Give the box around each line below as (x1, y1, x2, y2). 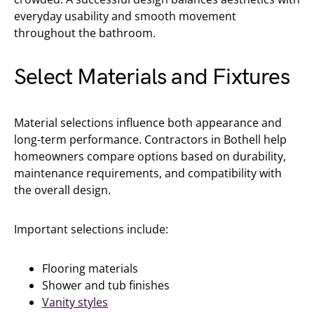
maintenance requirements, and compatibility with (14, 165, 282, 181)
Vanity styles (42, 294, 108, 310)
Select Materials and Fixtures (14, 64, 289, 91)
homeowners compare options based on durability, (14, 149, 286, 164)
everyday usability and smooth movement (14, 8, 236, 24)
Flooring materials (42, 261, 138, 276)
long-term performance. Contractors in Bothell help (14, 132, 287, 147)
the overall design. (14, 182, 111, 198)
